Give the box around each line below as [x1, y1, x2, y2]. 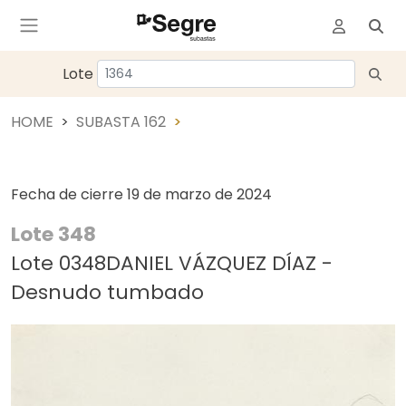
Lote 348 [11, 220, 96, 248]
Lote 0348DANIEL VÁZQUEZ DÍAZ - [11, 249, 333, 277]
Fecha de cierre [11, 184, 127, 205]
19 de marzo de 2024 [127, 184, 272, 205]
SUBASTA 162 [76, 111, 166, 132]
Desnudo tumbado [11, 278, 204, 306]
